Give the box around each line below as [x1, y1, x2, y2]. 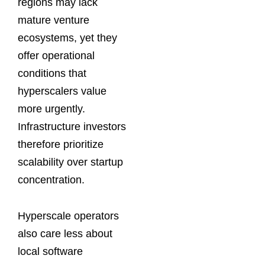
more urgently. [18, 102, 85, 115]
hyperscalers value [18, 85, 106, 97]
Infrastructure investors [18, 120, 126, 132]
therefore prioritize [18, 138, 104, 150]
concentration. [18, 173, 85, 186]
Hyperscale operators [18, 210, 119, 222]
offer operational [18, 49, 95, 62]
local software [18, 245, 83, 258]
